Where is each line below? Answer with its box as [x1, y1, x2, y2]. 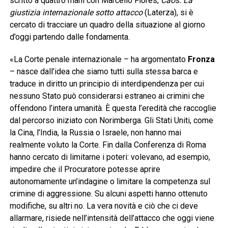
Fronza [187, 54, 215, 65]
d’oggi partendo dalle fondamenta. [9, 32, 130, 42]
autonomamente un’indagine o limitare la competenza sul [9, 177, 210, 187]
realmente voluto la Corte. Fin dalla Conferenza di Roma [9, 140, 206, 150]
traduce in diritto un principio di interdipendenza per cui [9, 79, 204, 89]
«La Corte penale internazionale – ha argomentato [9, 54, 188, 65]
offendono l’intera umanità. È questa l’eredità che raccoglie [9, 103, 216, 113]
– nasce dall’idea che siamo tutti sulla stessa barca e [9, 67, 198, 77]
